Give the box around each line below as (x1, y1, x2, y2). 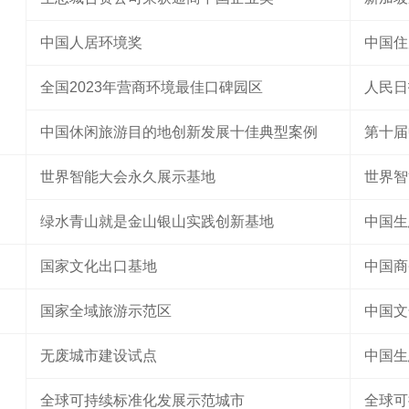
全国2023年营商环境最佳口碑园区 (40, 79, 263, 95)
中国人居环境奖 (40, 35, 142, 50)
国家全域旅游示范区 (40, 303, 172, 319)
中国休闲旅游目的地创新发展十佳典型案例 (40, 124, 318, 140)
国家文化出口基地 (40, 258, 157, 274)
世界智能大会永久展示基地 (40, 169, 215, 184)
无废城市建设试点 (40, 348, 157, 363)
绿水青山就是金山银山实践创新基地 (40, 214, 274, 229)
